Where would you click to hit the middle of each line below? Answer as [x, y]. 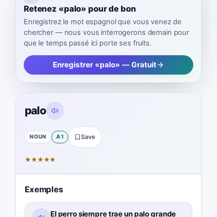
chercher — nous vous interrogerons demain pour [107, 33]
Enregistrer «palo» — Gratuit [105, 65]
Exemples [44, 189]
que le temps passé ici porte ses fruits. [88, 43]
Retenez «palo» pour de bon [80, 8]
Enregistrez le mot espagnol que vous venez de [103, 22]
